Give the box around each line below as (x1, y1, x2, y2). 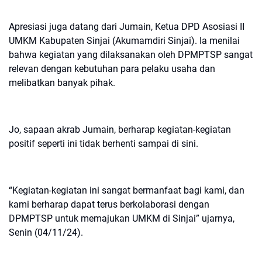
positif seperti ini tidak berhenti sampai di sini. (9, 138, 198, 149)
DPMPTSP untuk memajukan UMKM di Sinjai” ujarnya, (9, 213, 235, 224)
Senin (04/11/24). (9, 227, 83, 238)
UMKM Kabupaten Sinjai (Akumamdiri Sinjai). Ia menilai (9, 35, 240, 46)
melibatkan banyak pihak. (9, 77, 115, 88)
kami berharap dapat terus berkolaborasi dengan (9, 199, 209, 210)
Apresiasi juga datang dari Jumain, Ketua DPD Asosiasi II (9, 21, 244, 32)
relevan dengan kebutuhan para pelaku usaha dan (9, 63, 215, 74)
